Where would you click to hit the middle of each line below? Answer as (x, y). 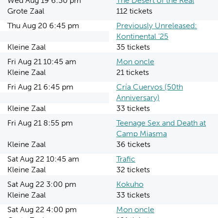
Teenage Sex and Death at (161, 123)
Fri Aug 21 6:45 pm (40, 87)
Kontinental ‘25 (142, 36)
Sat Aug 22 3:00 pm (42, 184)
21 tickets (133, 72)
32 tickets (133, 170)
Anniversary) (138, 98)
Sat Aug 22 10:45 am (43, 159)
